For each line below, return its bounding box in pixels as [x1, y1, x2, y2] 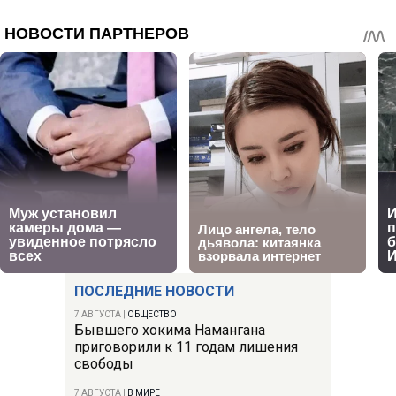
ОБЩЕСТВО [127, 308, 177, 319]
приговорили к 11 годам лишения [74, 338, 298, 355]
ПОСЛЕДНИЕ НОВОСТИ [74, 282, 234, 300]
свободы [74, 354, 133, 372]
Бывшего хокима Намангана [74, 321, 265, 339]
